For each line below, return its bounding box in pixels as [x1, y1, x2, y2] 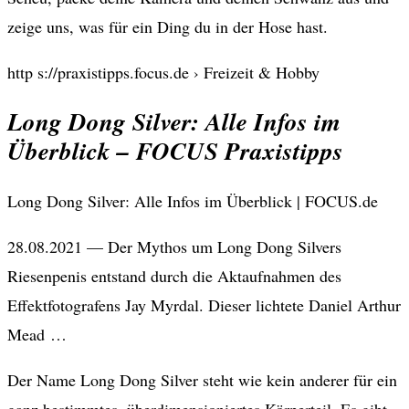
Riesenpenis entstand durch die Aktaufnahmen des [7, 264, 341, 287]
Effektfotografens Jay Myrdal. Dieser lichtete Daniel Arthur [7, 293, 401, 316]
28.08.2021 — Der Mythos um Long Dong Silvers [7, 235, 341, 257]
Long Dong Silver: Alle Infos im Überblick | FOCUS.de [7, 189, 378, 212]
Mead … [7, 322, 67, 345]
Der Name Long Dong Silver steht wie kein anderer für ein [7, 368, 397, 391]
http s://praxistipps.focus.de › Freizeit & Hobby [7, 60, 320, 83]
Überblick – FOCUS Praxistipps [7, 133, 343, 169]
